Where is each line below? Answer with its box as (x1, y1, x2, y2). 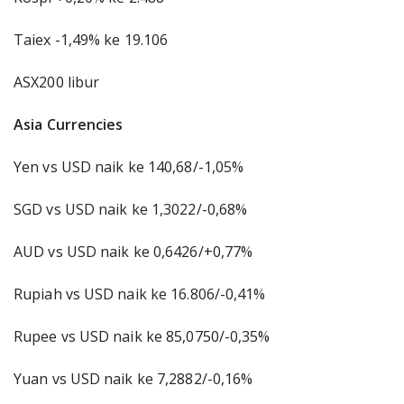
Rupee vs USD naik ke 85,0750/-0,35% (14, 326, 271, 346)
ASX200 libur (14, 72, 100, 92)
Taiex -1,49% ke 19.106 (14, 30, 169, 50)
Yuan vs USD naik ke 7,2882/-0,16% (14, 369, 253, 389)
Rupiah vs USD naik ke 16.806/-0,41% (14, 284, 266, 304)
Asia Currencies (14, 115, 124, 134)
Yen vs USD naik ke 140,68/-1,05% (14, 157, 244, 177)
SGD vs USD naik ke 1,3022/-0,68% (14, 199, 248, 219)
